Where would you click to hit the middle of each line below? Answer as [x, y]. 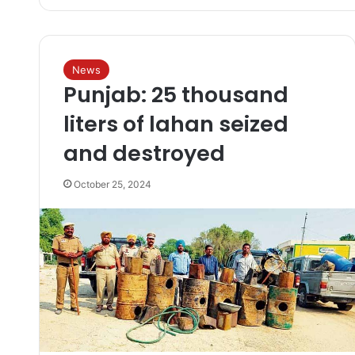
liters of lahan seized [176, 124]
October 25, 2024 [112, 184]
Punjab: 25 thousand [176, 95]
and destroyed [144, 153]
